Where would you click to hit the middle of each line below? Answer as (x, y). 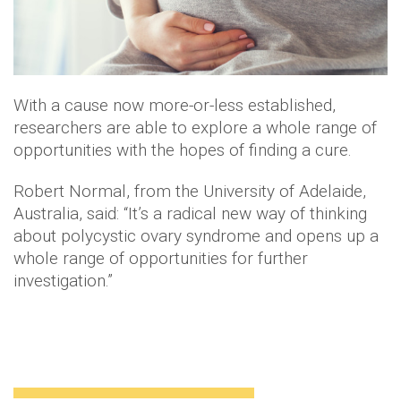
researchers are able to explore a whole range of (195, 127)
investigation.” (63, 280)
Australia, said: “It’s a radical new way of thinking (190, 213)
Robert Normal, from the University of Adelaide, (190, 191)
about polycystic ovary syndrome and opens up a (196, 235)
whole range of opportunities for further (161, 258)
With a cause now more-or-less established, (175, 105)
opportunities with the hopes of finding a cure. (185, 149)
